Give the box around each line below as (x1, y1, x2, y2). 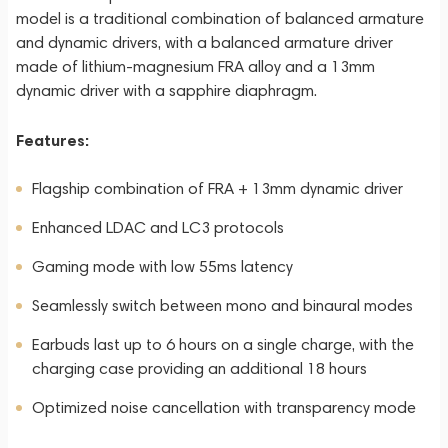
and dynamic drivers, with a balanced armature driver (16, 33, 393, 52)
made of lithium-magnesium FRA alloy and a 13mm (16, 57, 375, 76)
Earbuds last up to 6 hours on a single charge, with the (32, 335, 414, 354)
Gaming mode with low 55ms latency (32, 257, 293, 276)
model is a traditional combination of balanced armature (16, 9, 424, 28)
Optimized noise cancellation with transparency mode (32, 398, 416, 417)
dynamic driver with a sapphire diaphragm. (16, 81, 317, 100)
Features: (16, 130, 89, 150)
